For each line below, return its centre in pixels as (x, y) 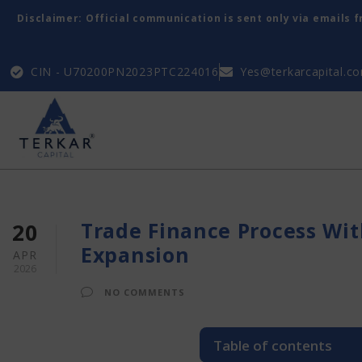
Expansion (135, 255)
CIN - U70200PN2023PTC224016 (125, 72)
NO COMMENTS (145, 292)
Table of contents (272, 345)
